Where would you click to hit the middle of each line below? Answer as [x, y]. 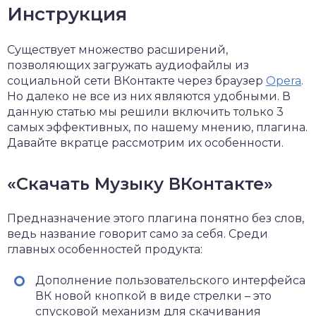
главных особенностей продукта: [105, 249]
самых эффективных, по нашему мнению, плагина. [157, 127]
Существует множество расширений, [117, 50]
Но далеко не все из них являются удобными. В [149, 96]
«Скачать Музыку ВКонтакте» [140, 184]
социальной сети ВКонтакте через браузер [136, 81]
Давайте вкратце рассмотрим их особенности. [145, 143]
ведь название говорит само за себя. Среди [138, 234]
